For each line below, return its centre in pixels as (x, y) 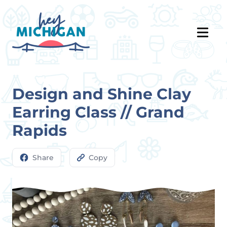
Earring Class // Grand (98, 112)
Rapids (40, 130)
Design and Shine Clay (102, 94)
